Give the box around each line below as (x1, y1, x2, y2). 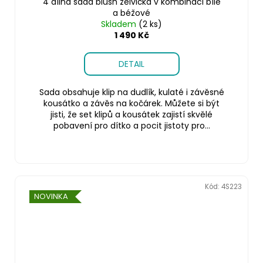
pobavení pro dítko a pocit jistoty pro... (53, 119, 210, 131)
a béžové (113, 6, 150, 19)
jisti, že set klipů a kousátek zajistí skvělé (50, 108, 213, 120)
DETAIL (119, 58, 144, 70)
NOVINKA (34, 190, 68, 202)
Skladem (101, 18, 139, 30)
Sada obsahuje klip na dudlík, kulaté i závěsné (39, 86, 224, 98)
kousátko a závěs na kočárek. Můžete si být (43, 97, 220, 109)
